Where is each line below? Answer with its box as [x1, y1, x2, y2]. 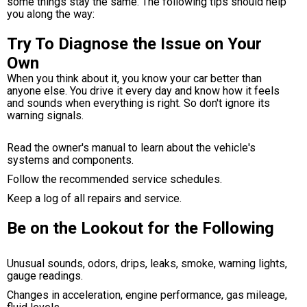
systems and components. [7, 153, 134, 167]
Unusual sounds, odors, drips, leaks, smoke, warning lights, [7, 257, 287, 270]
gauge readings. [7, 269, 83, 282]
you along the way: [7, 8, 95, 21]
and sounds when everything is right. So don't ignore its [7, 97, 270, 110]
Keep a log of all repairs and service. [7, 192, 182, 205]
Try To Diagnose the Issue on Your [7, 34, 262, 53]
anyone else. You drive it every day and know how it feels [7, 84, 280, 97]
